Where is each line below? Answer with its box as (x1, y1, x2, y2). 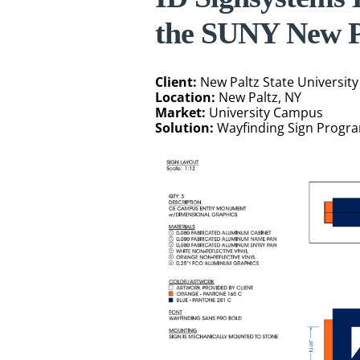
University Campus (205, 104, 323, 122)
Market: (154, 104, 206, 122)
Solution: (154, 119, 214, 137)
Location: (154, 88, 215, 107)
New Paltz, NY (215, 88, 301, 107)
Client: (154, 73, 197, 92)
